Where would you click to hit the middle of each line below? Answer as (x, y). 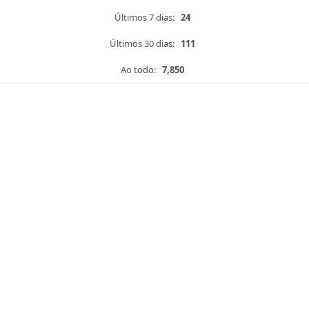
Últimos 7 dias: (144, 18)
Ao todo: (138, 70)
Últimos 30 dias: (142, 44)
